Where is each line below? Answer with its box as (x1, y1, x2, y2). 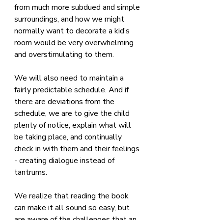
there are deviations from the (14, 96, 116, 107)
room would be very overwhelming (14, 37, 136, 48)
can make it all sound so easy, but (14, 202, 132, 213)
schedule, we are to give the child (14, 108, 132, 119)
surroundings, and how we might (14, 13, 126, 25)
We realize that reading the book (14, 190, 131, 201)
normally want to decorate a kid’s (14, 25, 132, 36)
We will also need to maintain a (14, 72, 126, 83)
